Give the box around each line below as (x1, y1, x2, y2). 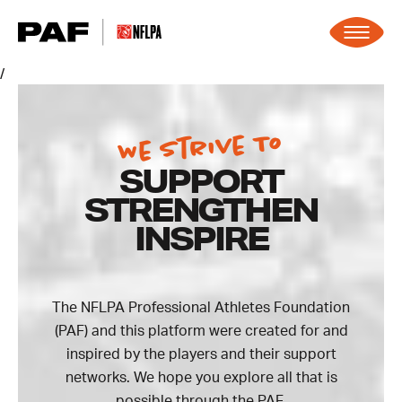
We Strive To (117, 127, 285, 169)
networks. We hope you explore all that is (65, 371, 337, 385)
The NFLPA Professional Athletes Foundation (52, 301, 350, 315)
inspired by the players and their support (66, 347, 336, 362)
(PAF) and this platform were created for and (54, 324, 348, 338)
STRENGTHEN (84, 189, 318, 230)
